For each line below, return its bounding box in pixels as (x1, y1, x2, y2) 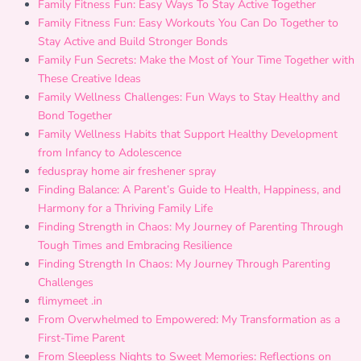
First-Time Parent (38, 330, 125, 346)
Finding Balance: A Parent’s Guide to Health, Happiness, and (38, 182, 341, 197)
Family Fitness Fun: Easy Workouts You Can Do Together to (38, 15, 338, 31)
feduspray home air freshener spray (38, 164, 216, 179)
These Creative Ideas (38, 71, 141, 86)
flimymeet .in (38, 293, 102, 309)
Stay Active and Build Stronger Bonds (38, 34, 228, 49)
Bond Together (38, 108, 112, 123)
